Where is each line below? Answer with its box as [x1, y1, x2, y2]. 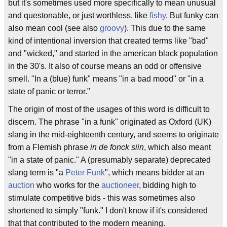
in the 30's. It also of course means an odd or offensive [8, 62, 202, 70]
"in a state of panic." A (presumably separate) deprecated [8, 156, 211, 164]
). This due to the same [124, 24, 206, 32]
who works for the [34, 181, 101, 190]
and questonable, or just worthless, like [8, 11, 149, 20]
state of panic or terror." [8, 87, 90, 96]
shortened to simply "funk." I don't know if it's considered [8, 206, 208, 215]
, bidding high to [139, 181, 196, 190]
